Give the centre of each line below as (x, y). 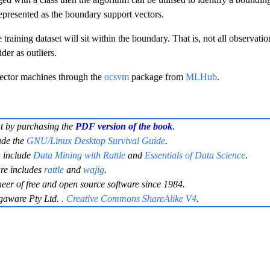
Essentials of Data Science (195, 155)
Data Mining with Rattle (79, 155)
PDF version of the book (124, 127)
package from (157, 77)
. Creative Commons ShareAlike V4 (129, 199)
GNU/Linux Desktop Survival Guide (96, 141)
